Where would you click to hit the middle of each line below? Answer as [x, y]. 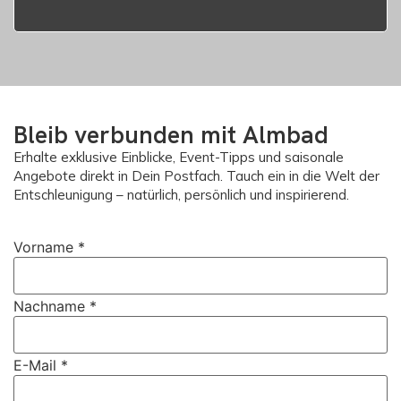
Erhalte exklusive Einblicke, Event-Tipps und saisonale [179, 158]
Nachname [51, 307]
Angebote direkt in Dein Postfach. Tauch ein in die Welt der [196, 176]
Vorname [46, 247]
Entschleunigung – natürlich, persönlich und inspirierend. [181, 195]
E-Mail [37, 366]
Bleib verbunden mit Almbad [171, 135]
